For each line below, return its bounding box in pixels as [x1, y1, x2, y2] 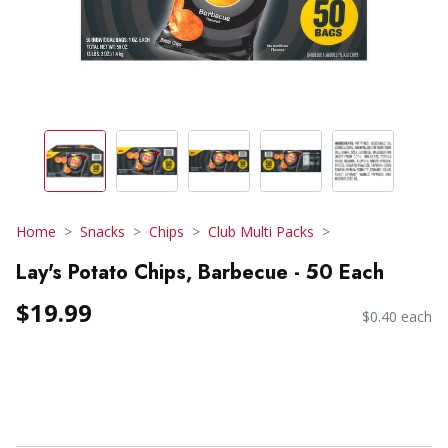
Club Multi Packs [208, 222, 314, 241]
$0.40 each [362, 307, 432, 327]
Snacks [80, 222, 125, 241]
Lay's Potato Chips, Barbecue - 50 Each [16, 257, 384, 287]
